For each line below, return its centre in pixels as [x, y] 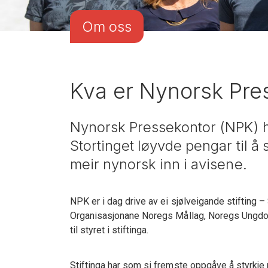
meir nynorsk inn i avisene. [159, 164]
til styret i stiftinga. [109, 230]
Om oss [107, 26]
